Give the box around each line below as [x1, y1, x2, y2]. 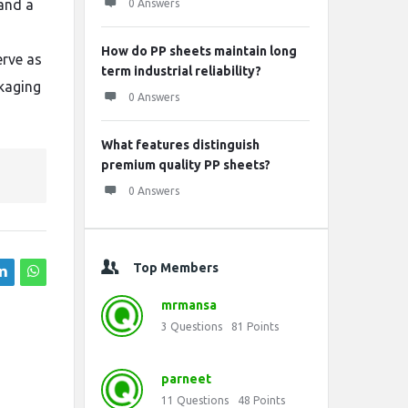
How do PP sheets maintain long [101, 44, 297, 58]
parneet [161, 372, 211, 386]
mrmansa [161, 298, 217, 312]
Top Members [133, 260, 219, 275]
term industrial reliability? [101, 64, 261, 78]
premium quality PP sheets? [101, 158, 270, 172]
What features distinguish [101, 138, 260, 152]
